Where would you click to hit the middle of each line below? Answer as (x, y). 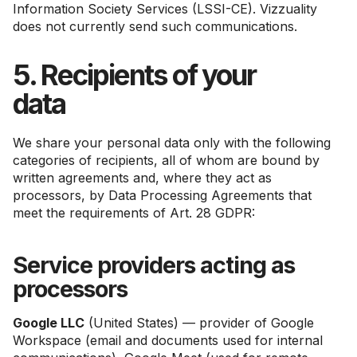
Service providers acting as (154, 265)
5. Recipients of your (134, 75)
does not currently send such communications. (155, 26)
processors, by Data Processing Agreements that (162, 195)
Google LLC (49, 323)
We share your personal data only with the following (172, 143)
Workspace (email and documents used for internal (168, 340)
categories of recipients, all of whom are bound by (166, 160)
